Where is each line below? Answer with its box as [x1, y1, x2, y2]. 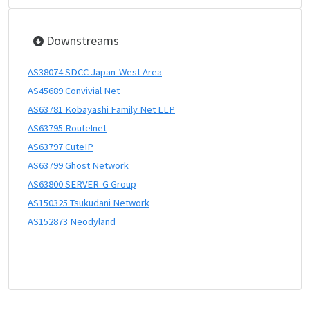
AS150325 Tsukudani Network [28, 197, 149, 209]
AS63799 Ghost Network [28, 159, 129, 172]
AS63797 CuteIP [28, 140, 93, 153]
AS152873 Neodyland [28, 215, 116, 228]
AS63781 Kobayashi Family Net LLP [28, 103, 175, 116]
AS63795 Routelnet [28, 122, 107, 134]
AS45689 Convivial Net [28, 84, 120, 97]
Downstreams [44, 33, 119, 48]
